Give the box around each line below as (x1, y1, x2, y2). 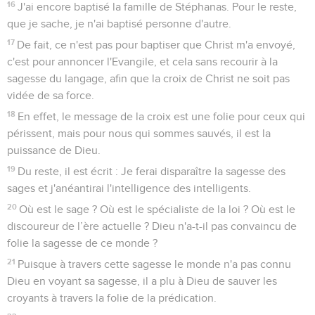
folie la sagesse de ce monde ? (7, 238, 157, 250)
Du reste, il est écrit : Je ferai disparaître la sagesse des (18, 166, 286, 178)
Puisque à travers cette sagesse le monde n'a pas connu (18, 259, 292, 271)
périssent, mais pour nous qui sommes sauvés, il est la (7, 128, 271, 140)
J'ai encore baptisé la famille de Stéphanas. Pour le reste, (18, 1, 297, 13)
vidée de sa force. (7, 90, 94, 102)
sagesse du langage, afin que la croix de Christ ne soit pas (7, 73, 290, 85)
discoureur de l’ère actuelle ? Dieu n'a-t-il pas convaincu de (7, 221, 297, 233)
